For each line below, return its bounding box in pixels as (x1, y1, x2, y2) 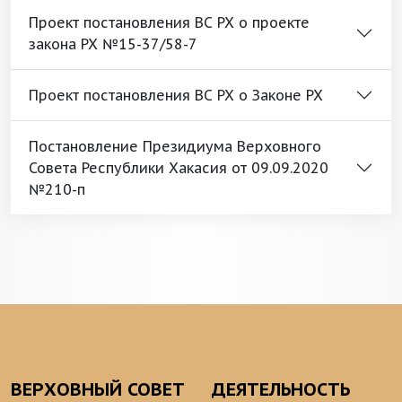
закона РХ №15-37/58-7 (29, 35, 197, 53)
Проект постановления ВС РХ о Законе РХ (29, 86, 323, 104)
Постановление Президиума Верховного (29, 137, 321, 155)
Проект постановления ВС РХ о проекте (29, 13, 310, 31)
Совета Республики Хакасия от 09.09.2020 (29, 159, 328, 177)
